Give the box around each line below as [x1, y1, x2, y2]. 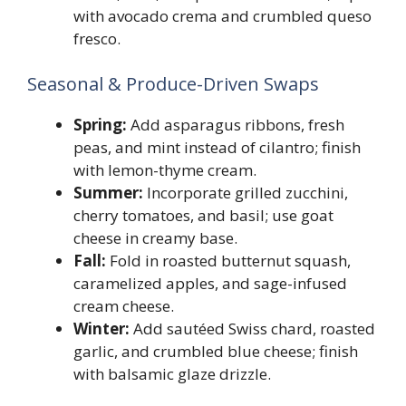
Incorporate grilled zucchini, [143, 181, 348, 203]
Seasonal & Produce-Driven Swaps [27, 71, 319, 96]
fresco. [73, 28, 121, 49]
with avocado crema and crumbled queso [73, 5, 372, 26]
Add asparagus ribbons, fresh [127, 113, 344, 135]
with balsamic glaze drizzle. [73, 362, 271, 384]
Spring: [73, 113, 127, 135]
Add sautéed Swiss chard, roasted [130, 317, 375, 339]
